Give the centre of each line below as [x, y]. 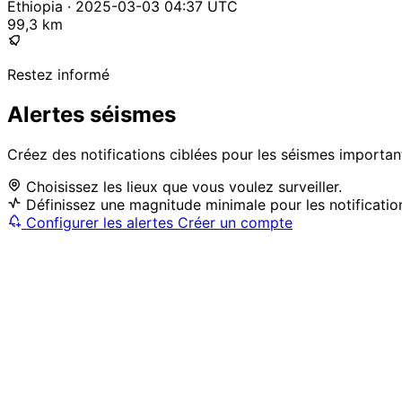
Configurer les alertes [100, 222]
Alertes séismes [92, 115]
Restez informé [58, 75]
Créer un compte [235, 222]
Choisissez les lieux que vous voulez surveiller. [184, 186]
